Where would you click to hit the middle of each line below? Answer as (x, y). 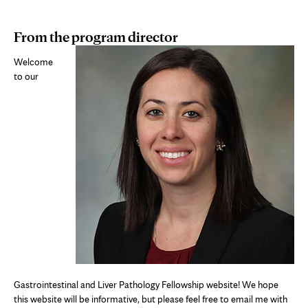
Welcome (33, 62)
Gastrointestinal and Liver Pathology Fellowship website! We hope (146, 284)
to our (26, 76)
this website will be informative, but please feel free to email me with (151, 299)
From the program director (96, 36)
